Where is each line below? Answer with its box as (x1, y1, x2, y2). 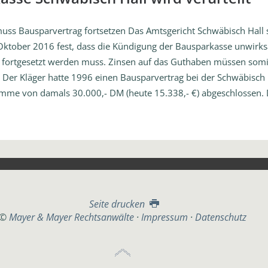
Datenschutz (195, 211, 247, 224)
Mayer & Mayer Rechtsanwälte (9, 211, 135, 224)
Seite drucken (86, 197, 150, 211)
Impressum (141, 211, 188, 224)
